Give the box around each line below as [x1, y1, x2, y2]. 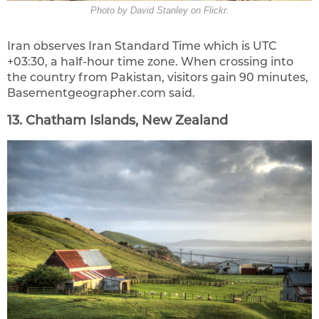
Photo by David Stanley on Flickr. [90, 5, 229, 16]
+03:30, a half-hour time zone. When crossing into [7, 54, 293, 68]
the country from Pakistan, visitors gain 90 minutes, [7, 70, 308, 84]
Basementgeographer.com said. [7, 85, 195, 100]
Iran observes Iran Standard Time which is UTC [7, 38, 277, 53]
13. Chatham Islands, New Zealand [7, 112, 228, 128]
